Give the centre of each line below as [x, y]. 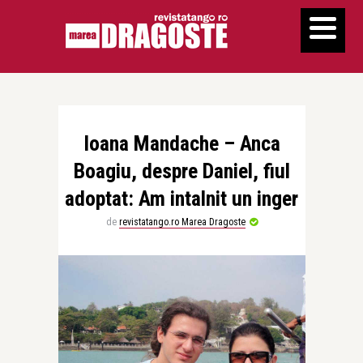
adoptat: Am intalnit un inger [181, 199]
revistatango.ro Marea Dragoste [182, 222]
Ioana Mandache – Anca [181, 143]
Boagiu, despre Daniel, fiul [181, 171]
